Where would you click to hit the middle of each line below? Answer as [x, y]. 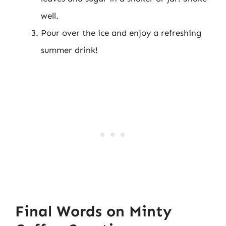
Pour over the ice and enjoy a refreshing [121, 33]
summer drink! [69, 50]
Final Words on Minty [93, 211]
